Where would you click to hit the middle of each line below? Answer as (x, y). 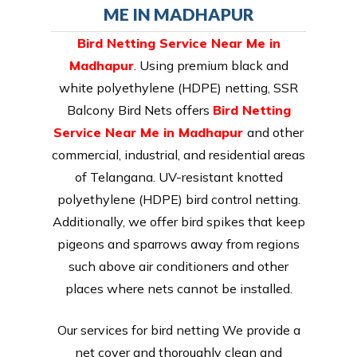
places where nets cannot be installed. (178, 288)
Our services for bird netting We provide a (178, 330)
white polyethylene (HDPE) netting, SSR (178, 87)
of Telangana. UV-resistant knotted (178, 177)
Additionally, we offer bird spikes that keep (178, 221)
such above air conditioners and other (178, 266)
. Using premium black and (211, 65)
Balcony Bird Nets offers (139, 110)
